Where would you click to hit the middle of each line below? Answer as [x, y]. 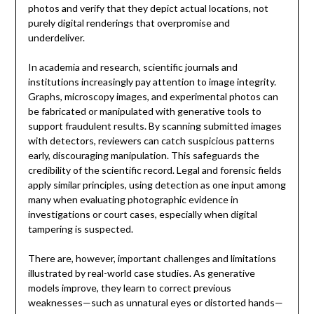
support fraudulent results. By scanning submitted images [155, 126]
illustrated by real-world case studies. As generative [141, 273]
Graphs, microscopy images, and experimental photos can [153, 97]
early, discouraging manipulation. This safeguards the [143, 156]
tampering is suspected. [80, 229]
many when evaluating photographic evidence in [133, 200]
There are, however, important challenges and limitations [152, 259]
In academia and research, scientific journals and [132, 67]
